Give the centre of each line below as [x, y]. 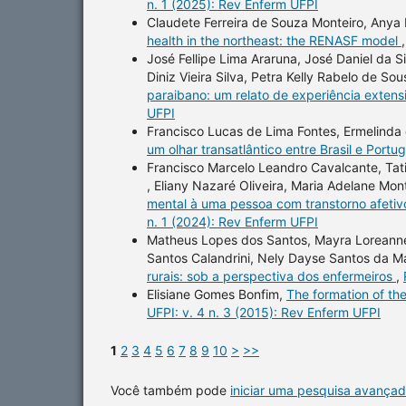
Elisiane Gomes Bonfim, [217, 294]
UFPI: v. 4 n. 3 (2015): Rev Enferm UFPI [264, 312]
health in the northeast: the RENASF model [274, 40]
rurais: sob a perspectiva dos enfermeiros [271, 275]
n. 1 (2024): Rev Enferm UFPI [232, 221]
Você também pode [170, 390]
